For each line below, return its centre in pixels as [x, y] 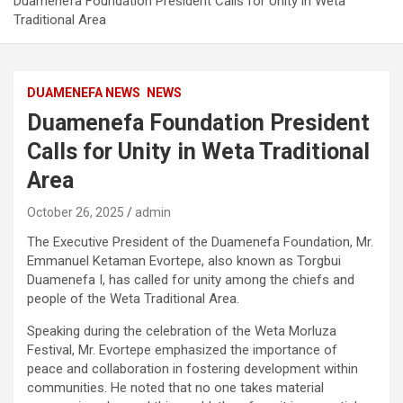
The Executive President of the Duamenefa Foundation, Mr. [200, 242]
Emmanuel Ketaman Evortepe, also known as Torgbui [184, 261]
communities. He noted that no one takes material [175, 388]
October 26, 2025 [76, 213]
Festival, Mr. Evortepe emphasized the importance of [182, 350]
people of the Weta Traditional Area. [133, 299]
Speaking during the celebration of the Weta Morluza [182, 331]
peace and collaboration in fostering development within [193, 369]
